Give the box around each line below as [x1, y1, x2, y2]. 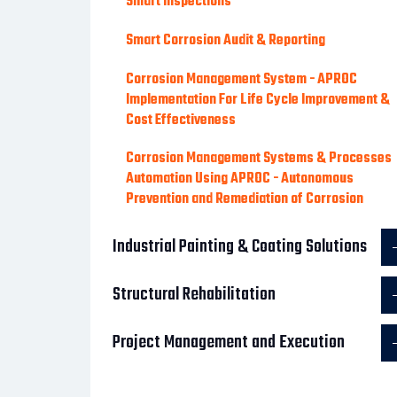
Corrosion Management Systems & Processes [126, 147, 392, 170]
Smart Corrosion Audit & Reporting [126, 29, 325, 52]
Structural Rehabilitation [113, 281, 276, 308]
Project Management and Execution [113, 329, 345, 356]
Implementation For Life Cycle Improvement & [126, 89, 390, 112]
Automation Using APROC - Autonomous [126, 167, 354, 191]
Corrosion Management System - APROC [126, 68, 357, 91]
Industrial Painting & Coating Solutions [113, 233, 367, 261]
